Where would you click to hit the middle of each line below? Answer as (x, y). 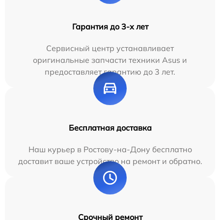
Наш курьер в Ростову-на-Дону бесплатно (110, 150)
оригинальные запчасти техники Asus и (110, 60)
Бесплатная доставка (110, 128)
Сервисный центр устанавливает (110, 48)
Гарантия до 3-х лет (110, 27)
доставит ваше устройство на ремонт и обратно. (110, 161)
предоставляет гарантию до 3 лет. (110, 72)
